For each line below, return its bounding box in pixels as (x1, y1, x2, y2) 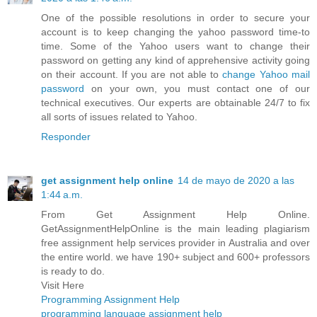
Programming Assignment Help (41, 294, 180, 306)
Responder (41, 131, 91, 143)
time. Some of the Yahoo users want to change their (41, 40, 310, 52)
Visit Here (41, 279, 84, 292)
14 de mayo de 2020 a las (178, 175, 294, 187)
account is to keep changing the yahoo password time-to (41, 26, 310, 38)
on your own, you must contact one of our (84, 83, 310, 95)
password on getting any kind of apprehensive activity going (41, 54, 310, 67)
